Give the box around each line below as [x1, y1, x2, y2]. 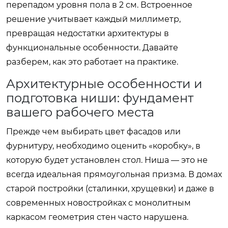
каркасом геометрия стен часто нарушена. [6, 212, 188, 222]
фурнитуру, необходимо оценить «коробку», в [6, 140, 201, 151]
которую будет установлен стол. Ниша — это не [6, 155, 208, 165]
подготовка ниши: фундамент [6, 90, 193, 105]
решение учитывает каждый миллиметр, [6, 14, 181, 24]
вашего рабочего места [6, 104, 154, 120]
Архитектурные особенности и [6, 76, 203, 91]
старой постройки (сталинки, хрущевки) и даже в [6, 183, 214, 193]
